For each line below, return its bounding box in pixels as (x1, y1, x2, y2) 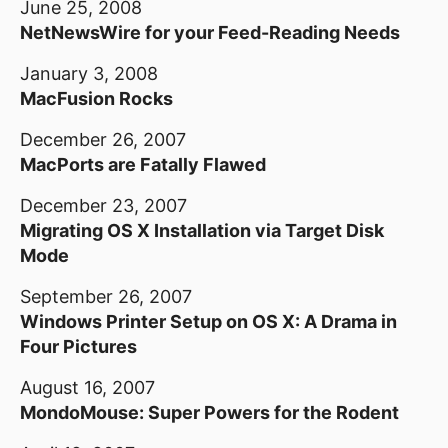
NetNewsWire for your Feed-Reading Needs (20, 22, 400, 43)
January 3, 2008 (20, 63, 158, 84)
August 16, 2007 (20, 377, 155, 398)
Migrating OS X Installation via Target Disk (20, 220, 384, 241)
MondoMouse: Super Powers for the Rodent (20, 402, 399, 423)
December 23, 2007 (20, 195, 187, 216)
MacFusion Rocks (20, 88, 173, 109)
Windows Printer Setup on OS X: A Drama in (20, 311, 397, 332)
